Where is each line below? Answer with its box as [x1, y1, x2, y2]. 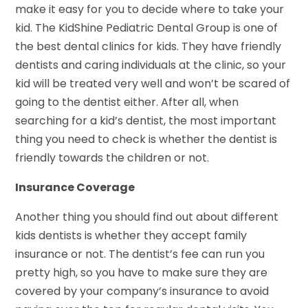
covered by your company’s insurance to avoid [15, 283, 269, 300]
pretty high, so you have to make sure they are [15, 265, 268, 281]
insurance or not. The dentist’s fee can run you [15, 246, 265, 263]
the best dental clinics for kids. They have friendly [15, 38, 282, 55]
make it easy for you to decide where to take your [15, 1, 285, 18]
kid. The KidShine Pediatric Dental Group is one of [15, 20, 278, 36]
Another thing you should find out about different [15, 209, 279, 225]
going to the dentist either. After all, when [15, 94, 239, 111]
